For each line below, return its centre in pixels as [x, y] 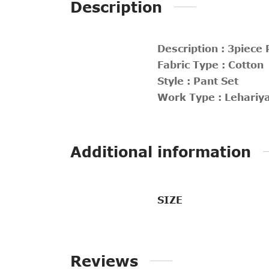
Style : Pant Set [198, 81]
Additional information [161, 151]
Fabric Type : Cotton [210, 65]
